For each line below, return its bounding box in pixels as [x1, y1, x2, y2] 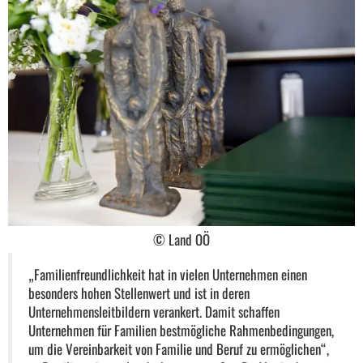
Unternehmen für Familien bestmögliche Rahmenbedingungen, [28, 320, 334, 341]
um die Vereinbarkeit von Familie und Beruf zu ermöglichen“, [28, 339, 329, 360]
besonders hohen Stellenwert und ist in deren [28, 283, 250, 304]
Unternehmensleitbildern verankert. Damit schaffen [28, 301, 280, 322]
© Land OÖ [153, 229, 210, 250]
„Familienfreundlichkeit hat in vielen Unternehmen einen [28, 264, 307, 285]
